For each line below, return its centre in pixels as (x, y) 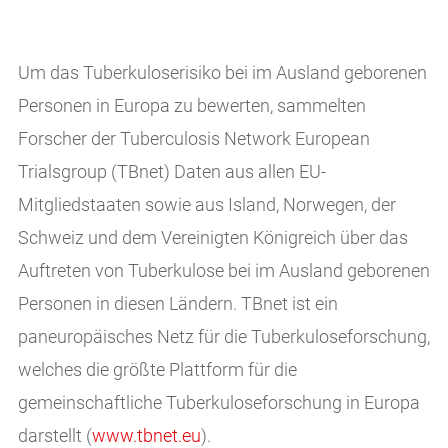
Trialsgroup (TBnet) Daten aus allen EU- (171, 172)
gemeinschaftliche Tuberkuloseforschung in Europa (218, 403)
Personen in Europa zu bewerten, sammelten (191, 106)
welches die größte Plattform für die (157, 370)
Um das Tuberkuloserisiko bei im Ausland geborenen (222, 73)
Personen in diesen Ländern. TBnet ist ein (177, 304)
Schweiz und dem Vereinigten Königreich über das (212, 238)
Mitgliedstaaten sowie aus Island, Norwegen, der (206, 205)
